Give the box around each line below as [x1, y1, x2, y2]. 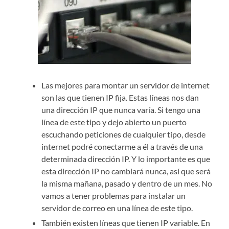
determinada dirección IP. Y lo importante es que [41, 154, 211, 164]
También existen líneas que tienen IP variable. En [41, 218, 211, 227]
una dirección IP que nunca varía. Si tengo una [41, 105, 201, 114]
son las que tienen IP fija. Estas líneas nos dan [41, 93, 199, 102]
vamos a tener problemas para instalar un [41, 191, 186, 200]
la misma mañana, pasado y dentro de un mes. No [41, 178, 213, 188]
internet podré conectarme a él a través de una [41, 142, 203, 151]
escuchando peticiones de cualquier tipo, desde [41, 129, 206, 139]
